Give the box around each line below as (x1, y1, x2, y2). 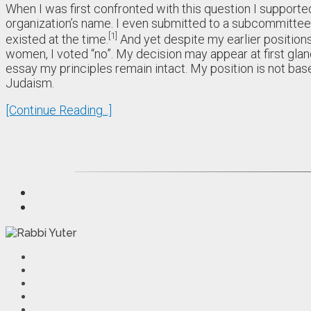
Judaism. (6, 75, 54, 90)
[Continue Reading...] (6, 102, 112, 117)
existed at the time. (6, 31, 108, 47)
